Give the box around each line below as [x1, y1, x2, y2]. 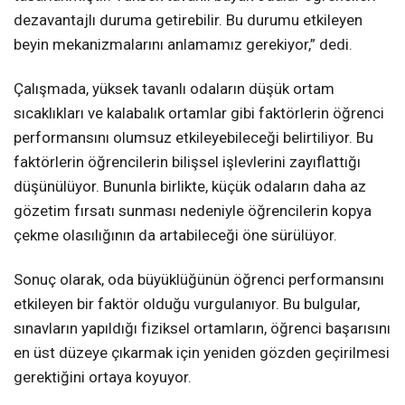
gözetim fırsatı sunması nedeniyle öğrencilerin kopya [14, 201, 372, 220]
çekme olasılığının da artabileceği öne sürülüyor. [14, 225, 337, 244]
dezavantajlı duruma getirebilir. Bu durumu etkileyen [14, 10, 363, 29]
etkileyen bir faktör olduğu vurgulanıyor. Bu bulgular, [14, 294, 360, 313]
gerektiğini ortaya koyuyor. [14, 367, 192, 386]
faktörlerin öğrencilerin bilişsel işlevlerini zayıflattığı [14, 152, 361, 171]
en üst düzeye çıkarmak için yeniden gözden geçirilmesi [14, 343, 390, 362]
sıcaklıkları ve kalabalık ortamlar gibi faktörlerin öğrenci [14, 103, 384, 122]
